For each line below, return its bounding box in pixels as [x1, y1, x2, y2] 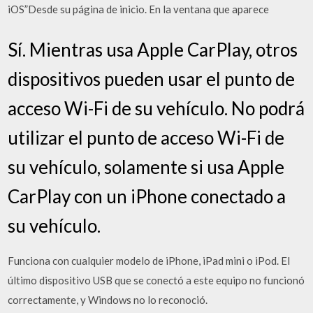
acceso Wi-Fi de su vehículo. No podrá [8, 96, 305, 119]
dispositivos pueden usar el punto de [8, 67, 296, 90]
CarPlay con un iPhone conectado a [8, 184, 286, 208]
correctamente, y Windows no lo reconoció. [8, 293, 208, 306]
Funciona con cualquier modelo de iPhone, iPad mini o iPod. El [8, 254, 291, 267]
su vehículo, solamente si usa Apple [8, 155, 285, 178]
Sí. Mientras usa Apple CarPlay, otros [8, 38, 298, 61]
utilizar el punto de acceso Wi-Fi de [8, 126, 285, 149]
